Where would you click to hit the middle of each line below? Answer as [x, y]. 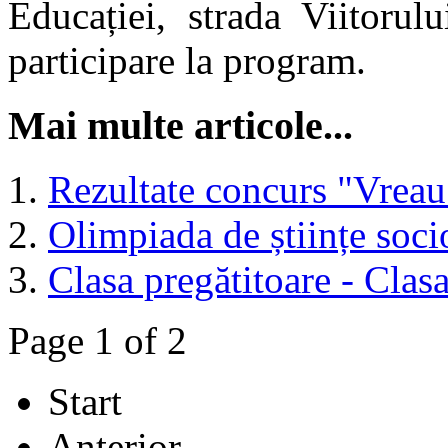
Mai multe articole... [180, 125]
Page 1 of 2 [97, 341]
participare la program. [187, 60]
